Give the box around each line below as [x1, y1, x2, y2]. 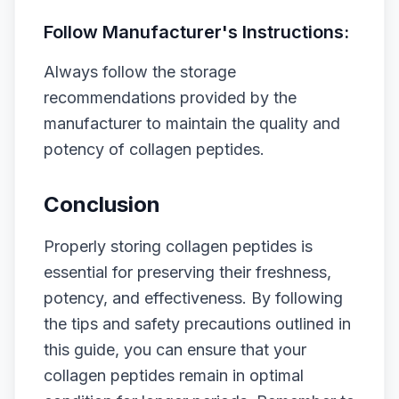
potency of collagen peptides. [44, 140, 265, 159]
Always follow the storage [44, 62, 236, 81]
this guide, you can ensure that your [44, 340, 306, 359]
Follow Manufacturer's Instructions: [44, 21, 349, 43]
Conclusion [44, 191, 160, 217]
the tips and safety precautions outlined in [44, 314, 351, 333]
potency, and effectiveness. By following [44, 289, 343, 307]
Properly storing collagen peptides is [44, 237, 313, 256]
